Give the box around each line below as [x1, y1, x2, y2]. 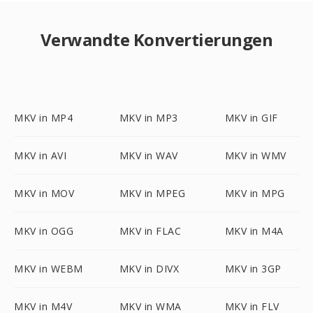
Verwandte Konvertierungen [40, 28, 273, 51]
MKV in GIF [224, 111, 278, 124]
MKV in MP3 [119, 111, 178, 124]
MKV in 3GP [224, 262, 282, 275]
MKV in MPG [224, 187, 285, 200]
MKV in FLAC [119, 224, 182, 238]
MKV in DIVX [119, 262, 180, 275]
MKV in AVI [14, 149, 66, 162]
